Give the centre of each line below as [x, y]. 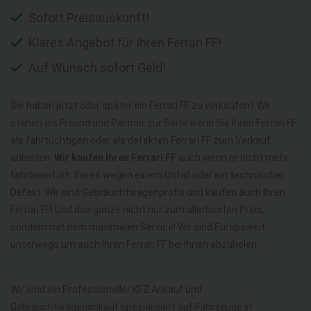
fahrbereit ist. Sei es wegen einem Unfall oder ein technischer [147, 175]
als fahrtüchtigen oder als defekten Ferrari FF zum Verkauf [141, 141]
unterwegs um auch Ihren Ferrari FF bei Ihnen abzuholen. [135, 245]
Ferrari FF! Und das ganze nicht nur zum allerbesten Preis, [137, 210]
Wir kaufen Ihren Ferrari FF [115, 158]
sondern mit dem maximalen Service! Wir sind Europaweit [138, 227]
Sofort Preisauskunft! [87, 18]
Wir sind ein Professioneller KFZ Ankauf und [106, 290]
